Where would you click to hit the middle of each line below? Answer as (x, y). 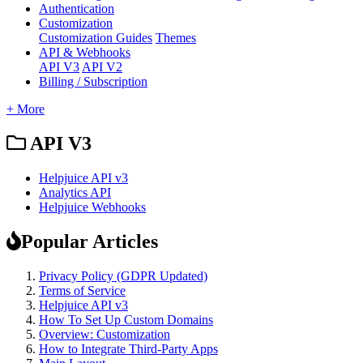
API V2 (102, 66)
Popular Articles (90, 241)
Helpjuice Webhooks (92, 207)
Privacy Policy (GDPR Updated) (123, 275)
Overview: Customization (105, 334)
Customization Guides (96, 37)
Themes (176, 37)
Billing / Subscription (93, 81)
